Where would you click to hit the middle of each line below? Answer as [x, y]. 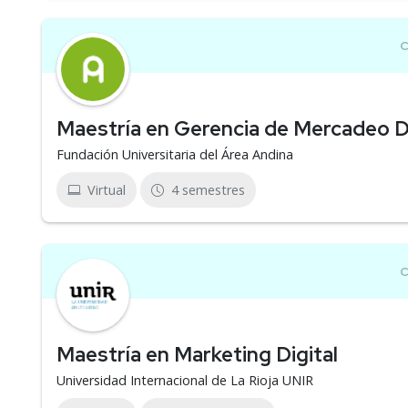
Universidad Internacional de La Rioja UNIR [185, 380]
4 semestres [208, 190]
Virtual [107, 190]
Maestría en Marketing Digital [197, 354]
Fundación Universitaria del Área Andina [175, 154]
